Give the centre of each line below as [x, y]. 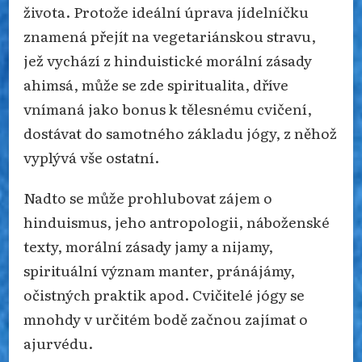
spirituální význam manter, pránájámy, [159, 269]
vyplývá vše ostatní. [91, 156]
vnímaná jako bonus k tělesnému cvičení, [168, 108]
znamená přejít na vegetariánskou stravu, [170, 35]
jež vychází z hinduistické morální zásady [168, 59]
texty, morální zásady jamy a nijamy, [148, 245]
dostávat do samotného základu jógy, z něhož [180, 132]
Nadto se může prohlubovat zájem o [148, 197]
